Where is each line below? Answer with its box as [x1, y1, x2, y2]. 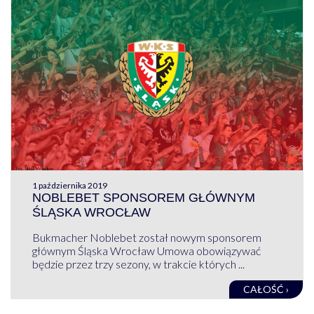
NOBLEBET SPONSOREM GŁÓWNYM [32, 190, 255, 205]
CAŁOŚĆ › [243, 282, 289, 295]
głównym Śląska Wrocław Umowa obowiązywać [32, 243, 261, 257]
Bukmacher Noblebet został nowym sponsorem [32, 230, 261, 244]
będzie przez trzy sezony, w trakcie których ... [32, 257, 245, 271]
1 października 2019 [32, 179, 107, 191]
